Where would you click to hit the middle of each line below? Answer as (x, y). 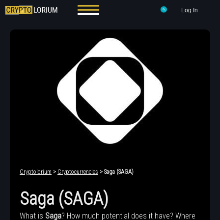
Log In (190, 10)
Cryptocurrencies (78, 172)
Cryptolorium (36, 172)
